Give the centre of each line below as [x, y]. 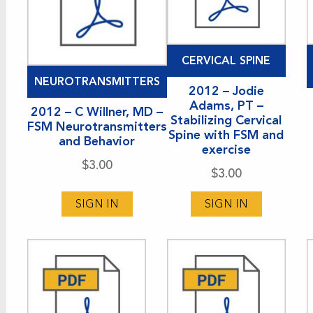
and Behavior [97, 141]
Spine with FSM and [226, 134]
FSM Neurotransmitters [97, 126]
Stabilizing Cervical [226, 120]
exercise [226, 149]
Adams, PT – [226, 105]
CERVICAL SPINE [226, 60]
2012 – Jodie [226, 90]
